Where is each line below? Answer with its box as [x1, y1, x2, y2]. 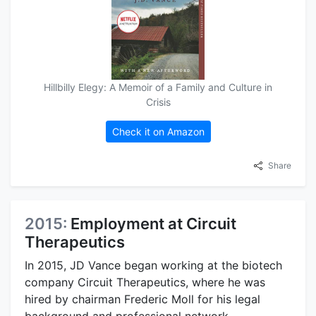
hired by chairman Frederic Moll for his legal [25, 291, 260, 306]
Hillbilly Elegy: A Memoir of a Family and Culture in [44, 80, 272, 93]
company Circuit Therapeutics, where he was [25, 274, 265, 289]
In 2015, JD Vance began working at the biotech [25, 257, 282, 272]
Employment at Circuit [71, 214, 236, 233]
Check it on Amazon [111, 125, 205, 138]
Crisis [145, 95, 171, 108]
